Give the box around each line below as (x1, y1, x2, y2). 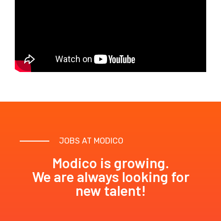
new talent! (75, 181, 146, 199)
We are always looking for (32, 167, 189, 185)
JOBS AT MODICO (59, 136, 123, 146)
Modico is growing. (52, 153, 169, 171)
